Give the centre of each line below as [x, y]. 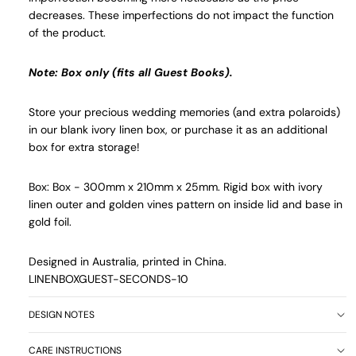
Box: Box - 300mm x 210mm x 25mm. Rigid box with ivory [176, 186]
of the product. [67, 32]
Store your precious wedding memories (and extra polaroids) [184, 112]
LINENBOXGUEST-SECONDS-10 [108, 279]
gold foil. [52, 221]
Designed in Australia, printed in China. [128, 261]
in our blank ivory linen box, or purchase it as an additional [178, 129]
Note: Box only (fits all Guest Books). [131, 72]
